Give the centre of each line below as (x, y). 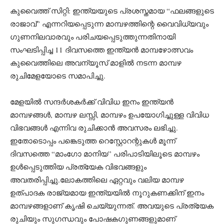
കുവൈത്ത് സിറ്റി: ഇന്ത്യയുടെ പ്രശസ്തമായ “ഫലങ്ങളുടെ (112, 10)
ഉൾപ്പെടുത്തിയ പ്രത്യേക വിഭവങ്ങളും (78, 166)
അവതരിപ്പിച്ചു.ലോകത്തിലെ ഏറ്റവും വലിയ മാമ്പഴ (97, 179)
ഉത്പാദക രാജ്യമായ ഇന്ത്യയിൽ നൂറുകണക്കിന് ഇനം (107, 192)
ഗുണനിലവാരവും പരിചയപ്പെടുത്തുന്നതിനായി (93, 36)
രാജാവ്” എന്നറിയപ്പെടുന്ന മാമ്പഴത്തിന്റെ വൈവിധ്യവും (109, 23)
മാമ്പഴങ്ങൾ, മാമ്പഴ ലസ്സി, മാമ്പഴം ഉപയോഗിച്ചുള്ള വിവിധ (109, 114)
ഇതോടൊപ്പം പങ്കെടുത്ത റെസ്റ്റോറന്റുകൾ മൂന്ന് (93, 140)
